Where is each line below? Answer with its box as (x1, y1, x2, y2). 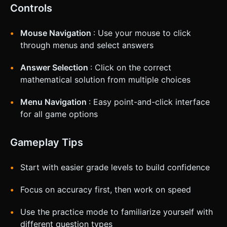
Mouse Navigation (20, 27, 93, 38)
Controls (10, 2, 52, 14)
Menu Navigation (20, 96, 89, 107)
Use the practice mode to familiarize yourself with (20, 206, 213, 217)
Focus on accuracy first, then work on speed (20, 184, 191, 195)
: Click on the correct (90, 62, 171, 72)
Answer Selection (20, 62, 90, 72)
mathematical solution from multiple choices (20, 74, 191, 85)
